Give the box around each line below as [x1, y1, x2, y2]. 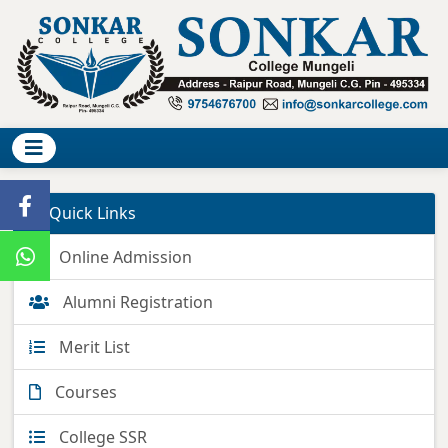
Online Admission [55, 245, 192, 268]
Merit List [55, 335, 130, 358]
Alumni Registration [59, 290, 213, 313]
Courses [51, 380, 117, 403]
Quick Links [45, 201, 136, 224]
